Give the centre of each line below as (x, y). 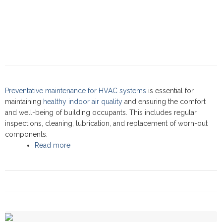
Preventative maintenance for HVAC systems (76, 91)
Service (82, 156)
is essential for (170, 91)
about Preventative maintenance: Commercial (142, 145)
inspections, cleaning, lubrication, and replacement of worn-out (106, 123)
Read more (53, 145)
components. (26, 134)
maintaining (24, 102)
